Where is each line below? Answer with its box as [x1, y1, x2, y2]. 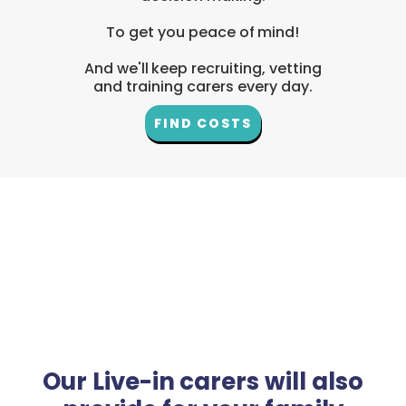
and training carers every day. [93, 76, 313, 98]
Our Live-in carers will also [42, 365, 364, 399]
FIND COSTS [153, 114, 253, 133]
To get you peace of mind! [106, 22, 300, 43]
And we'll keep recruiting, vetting [83, 58, 323, 80]
